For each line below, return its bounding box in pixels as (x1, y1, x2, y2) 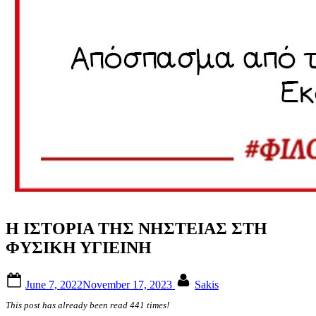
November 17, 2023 (83, 278, 172, 291)
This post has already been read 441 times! (6, 300, 169, 310)
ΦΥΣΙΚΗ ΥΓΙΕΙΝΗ (6, 238, 152, 257)
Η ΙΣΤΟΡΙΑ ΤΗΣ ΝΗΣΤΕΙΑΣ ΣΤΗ (6, 219, 267, 238)
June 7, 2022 (25, 278, 83, 291)
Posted (25, 270, 54, 283)
